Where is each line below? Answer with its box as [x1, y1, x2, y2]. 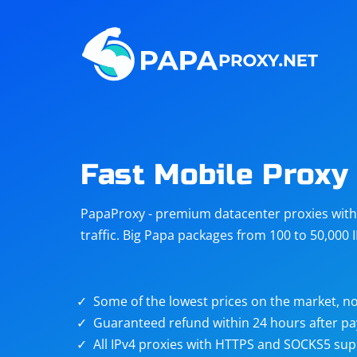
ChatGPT [117, 131, 170, 148]
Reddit [243, 73, 283, 91]
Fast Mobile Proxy [80, 158, 348, 192]
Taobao [117, 188, 163, 206]
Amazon [243, 16, 294, 33]
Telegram [117, 73, 174, 91]
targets [243, 206, 287, 223]
